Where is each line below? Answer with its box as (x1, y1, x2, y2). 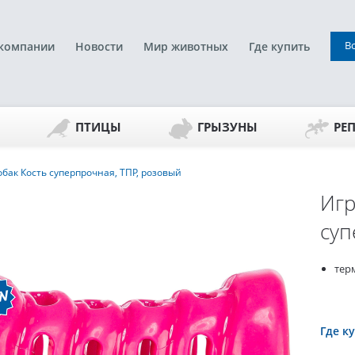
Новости (75, 39, 123, 54)
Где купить (249, 39, 310, 54)
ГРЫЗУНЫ (197, 119, 258, 135)
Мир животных (143, 39, 228, 54)
